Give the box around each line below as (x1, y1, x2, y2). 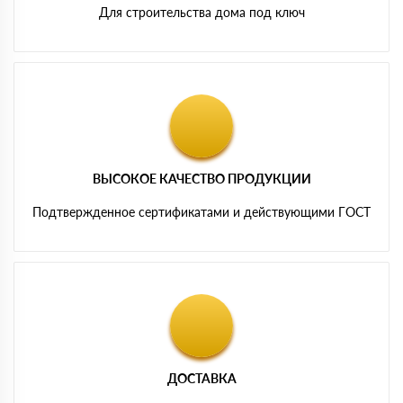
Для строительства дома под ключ (98, 4, 305, 20)
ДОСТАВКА (166, 370, 237, 386)
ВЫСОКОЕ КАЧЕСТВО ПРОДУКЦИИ (92, 170, 311, 186)
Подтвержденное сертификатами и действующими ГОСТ (32, 203, 371, 219)
